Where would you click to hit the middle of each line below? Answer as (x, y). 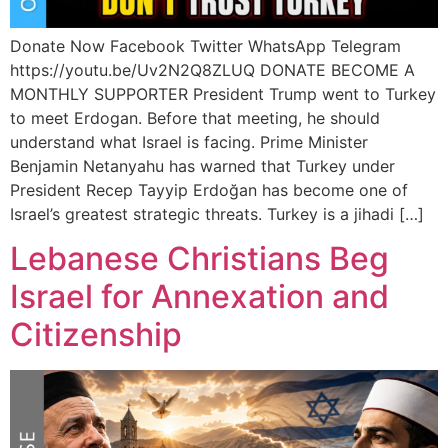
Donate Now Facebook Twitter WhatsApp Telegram (205, 46)
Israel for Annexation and (199, 297)
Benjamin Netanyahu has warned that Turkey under (202, 166)
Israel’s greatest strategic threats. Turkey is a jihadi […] (217, 214)
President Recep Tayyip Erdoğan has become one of (209, 190)
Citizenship (96, 335)
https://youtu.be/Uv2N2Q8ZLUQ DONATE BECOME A (212, 70)
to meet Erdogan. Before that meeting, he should (195, 118)
